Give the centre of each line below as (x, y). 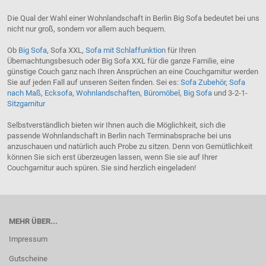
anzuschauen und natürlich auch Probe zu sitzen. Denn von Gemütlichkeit (129, 147)
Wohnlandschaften (108, 93)
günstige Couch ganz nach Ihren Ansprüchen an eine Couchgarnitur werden (132, 72)
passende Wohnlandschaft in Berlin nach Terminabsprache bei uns (119, 136)
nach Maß (24, 93)
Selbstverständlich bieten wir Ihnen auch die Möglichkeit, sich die (116, 125)
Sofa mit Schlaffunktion (125, 50)
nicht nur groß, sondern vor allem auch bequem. (86, 29)
